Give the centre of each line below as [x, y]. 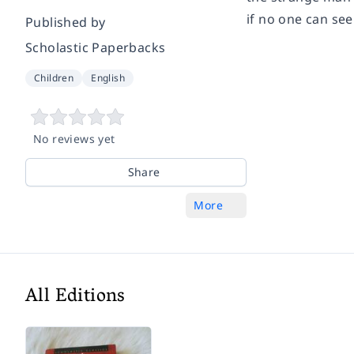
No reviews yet [74, 139]
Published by [66, 22]
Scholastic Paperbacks [96, 47]
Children [54, 78]
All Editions [75, 298]
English [108, 78]
